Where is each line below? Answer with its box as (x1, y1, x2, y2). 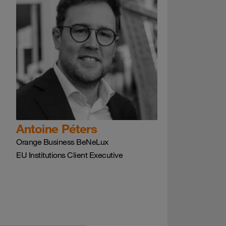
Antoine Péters (16, 121, 97, 136)
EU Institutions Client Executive (16, 149, 123, 160)
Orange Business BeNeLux (16, 136, 108, 147)
